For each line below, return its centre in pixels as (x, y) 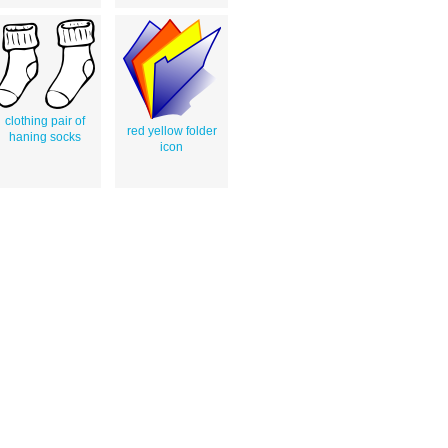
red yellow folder (171, 130)
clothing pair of (44, 120)
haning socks (44, 136)
